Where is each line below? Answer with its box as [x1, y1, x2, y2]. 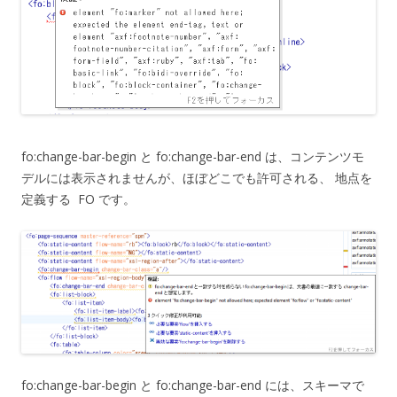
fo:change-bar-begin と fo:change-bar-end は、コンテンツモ [21, 147, 364, 165]
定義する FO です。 [21, 190, 136, 207]
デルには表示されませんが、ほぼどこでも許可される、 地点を [21, 168, 372, 186]
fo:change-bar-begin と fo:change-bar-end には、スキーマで [21, 376, 364, 393]
